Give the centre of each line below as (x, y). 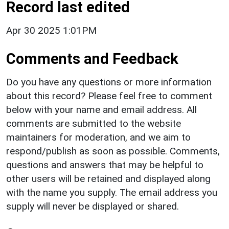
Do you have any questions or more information (109, 82)
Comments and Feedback (92, 59)
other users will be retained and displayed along (108, 178)
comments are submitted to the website (94, 123)
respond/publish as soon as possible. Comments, (113, 151)
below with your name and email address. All (101, 109)
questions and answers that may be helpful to (105, 165)
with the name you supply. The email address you (112, 192)
